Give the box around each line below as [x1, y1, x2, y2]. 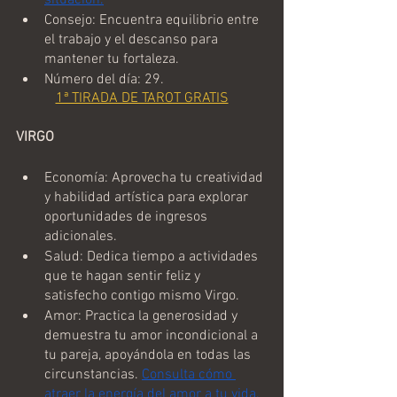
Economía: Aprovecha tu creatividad [44, 168, 267, 187]
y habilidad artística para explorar [44, 188, 252, 206]
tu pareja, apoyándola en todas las [44, 346, 254, 364]
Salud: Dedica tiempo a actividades [44, 247, 261, 266]
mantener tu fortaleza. [44, 50, 179, 68]
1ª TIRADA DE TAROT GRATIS [55, 89, 229, 107]
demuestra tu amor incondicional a [44, 326, 261, 345]
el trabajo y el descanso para [44, 30, 222, 49]
